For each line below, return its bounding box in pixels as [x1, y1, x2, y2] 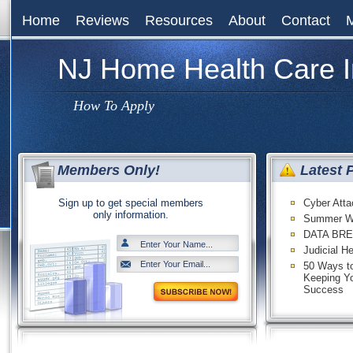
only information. [93, 209, 169, 221]
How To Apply [73, 98, 154, 113]
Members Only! [58, 162, 160, 178]
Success [303, 284, 344, 295]
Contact [281, 13, 330, 28]
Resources [145, 13, 213, 28]
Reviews [76, 13, 129, 28]
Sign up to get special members [58, 197, 203, 209]
